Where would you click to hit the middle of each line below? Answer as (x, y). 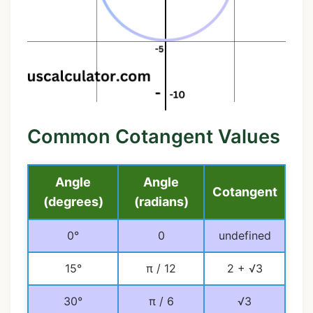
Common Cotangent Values (154, 137)
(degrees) (73, 202)
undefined (245, 235)
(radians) (161, 202)
